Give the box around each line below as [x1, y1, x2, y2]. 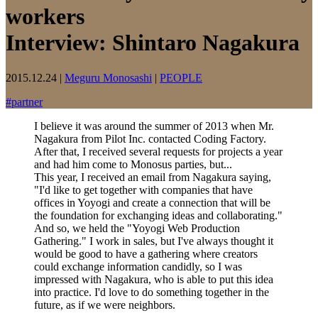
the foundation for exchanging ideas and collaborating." [34, 209, 283, 221]
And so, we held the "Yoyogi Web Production [34, 221, 240, 234]
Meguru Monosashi [65, 71, 152, 84]
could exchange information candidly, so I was [34, 260, 242, 273]
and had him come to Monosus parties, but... [34, 158, 232, 170]
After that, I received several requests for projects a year [34, 145, 283, 158]
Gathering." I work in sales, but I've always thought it [34, 234, 273, 247]
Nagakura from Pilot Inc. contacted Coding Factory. [34, 132, 266, 145]
